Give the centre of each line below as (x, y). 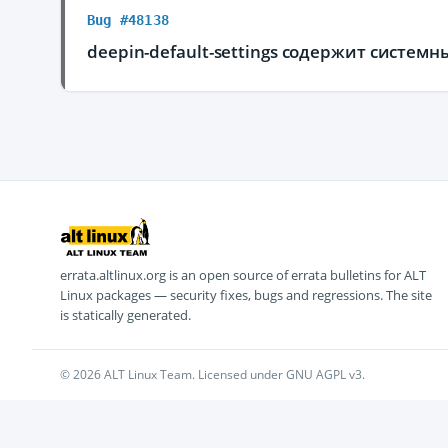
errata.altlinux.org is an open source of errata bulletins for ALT (243, 275)
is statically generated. (125, 315)
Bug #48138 (128, 20)
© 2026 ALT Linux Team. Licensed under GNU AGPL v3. (212, 374)
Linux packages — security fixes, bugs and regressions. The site (246, 295)
